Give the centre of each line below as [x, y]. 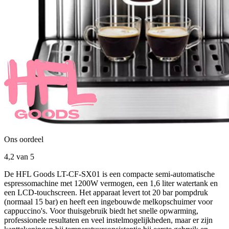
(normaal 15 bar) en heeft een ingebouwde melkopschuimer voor [108, 201]
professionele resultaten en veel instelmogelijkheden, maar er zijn [108, 220]
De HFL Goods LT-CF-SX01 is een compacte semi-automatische [109, 174]
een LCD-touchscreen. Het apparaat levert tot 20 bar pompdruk [106, 192]
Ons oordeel [24, 139]
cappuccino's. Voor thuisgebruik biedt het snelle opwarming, [101, 211]
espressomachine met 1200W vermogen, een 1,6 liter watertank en [111, 183]
